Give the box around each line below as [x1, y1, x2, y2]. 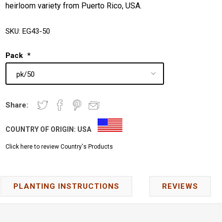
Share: [5, 101, 29, 110]
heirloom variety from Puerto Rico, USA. [5, 1, 142, 10]
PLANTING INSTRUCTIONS [13, 182, 119, 191]
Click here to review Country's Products [5, 143, 113, 151]
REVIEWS [162, 182, 198, 191]
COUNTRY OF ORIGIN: [5, 125, 78, 134]
